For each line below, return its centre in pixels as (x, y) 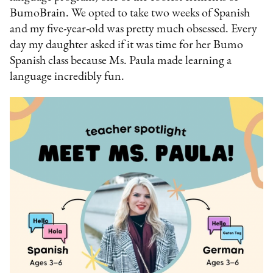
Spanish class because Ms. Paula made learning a (121, 61)
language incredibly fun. (67, 76)
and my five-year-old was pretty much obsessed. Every (134, 29)
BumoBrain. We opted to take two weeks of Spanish (130, 13)
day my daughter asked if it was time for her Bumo (127, 45)
